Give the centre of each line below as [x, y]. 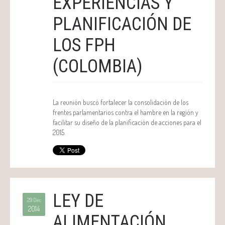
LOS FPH [84, 45]
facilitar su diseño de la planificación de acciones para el [127, 122]
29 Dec [34, 200]
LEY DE [78, 201]
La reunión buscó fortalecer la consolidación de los [121, 102]
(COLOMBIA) [98, 66]
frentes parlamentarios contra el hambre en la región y [126, 112]
